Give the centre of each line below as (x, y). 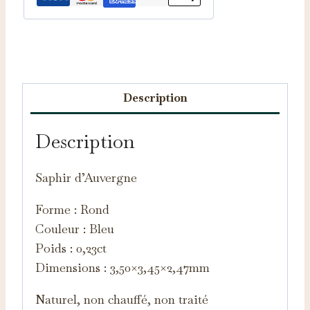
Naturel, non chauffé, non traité (122, 299)
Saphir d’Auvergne (86, 177)
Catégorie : (47, 51)
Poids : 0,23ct (71, 248)
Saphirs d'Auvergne (113, 51)
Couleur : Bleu (75, 228)
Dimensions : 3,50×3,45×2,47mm (122, 267)
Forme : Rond (72, 209)
